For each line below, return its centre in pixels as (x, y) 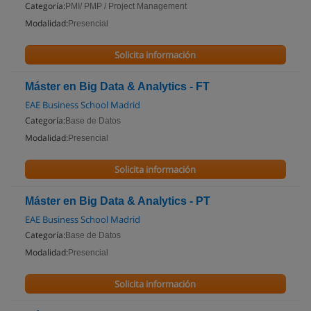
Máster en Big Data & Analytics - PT (118, 201)
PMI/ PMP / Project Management (126, 6)
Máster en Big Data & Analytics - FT (117, 86)
